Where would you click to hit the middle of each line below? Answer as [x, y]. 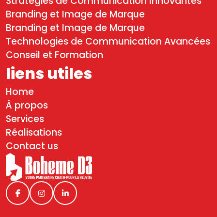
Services [25, 119]
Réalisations [34, 132]
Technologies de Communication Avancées [108, 41]
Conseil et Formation [54, 55]
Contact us [32, 146]
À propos [27, 105]
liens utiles [49, 73]
